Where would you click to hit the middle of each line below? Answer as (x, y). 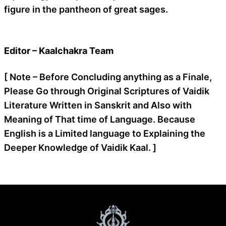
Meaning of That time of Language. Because (100, 119)
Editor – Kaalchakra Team (59, 50)
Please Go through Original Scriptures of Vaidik (107, 91)
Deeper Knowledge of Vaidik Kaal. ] (80, 147)
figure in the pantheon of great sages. (86, 9)
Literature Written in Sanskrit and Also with (98, 105)
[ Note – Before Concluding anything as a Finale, (108, 77)
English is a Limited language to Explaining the (105, 133)
